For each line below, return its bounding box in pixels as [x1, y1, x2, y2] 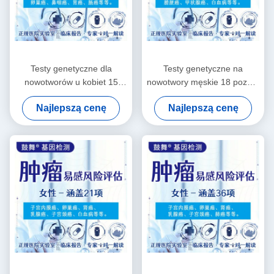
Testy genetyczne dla [30, 63, 112, 73]
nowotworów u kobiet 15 [24, 76, 118, 87]
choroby [187, 103, 219, 114]
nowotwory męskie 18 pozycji [147, 76, 259, 87]
